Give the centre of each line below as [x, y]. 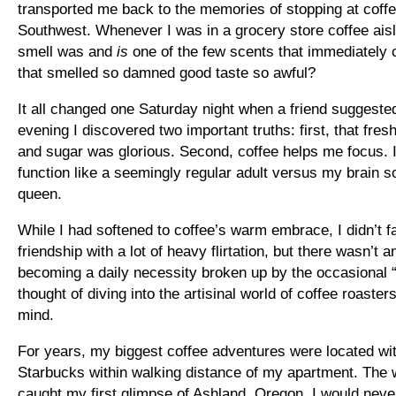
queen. [40, 194]
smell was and [67, 51]
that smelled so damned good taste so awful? [167, 72]
